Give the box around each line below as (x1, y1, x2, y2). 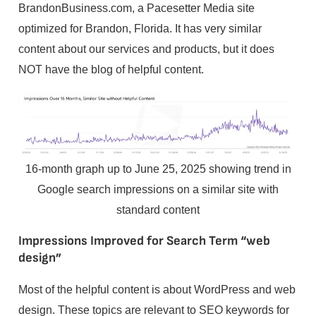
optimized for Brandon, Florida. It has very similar (18, 21, 262, 35)
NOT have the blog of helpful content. (18, 62, 204, 75)
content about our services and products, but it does (18, 42, 274, 55)
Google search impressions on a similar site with (37, 182, 279, 195)
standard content (116, 202, 200, 216)
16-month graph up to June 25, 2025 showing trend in (25, 162, 291, 175)
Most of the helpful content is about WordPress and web (18, 283, 296, 296)
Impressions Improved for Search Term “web (18, 233, 270, 249)
